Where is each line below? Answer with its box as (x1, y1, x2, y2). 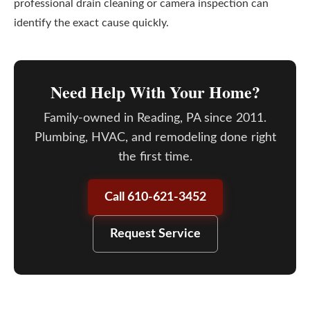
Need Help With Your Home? (50, 80, 260, 104)
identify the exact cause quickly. (14, 17, 169, 28)
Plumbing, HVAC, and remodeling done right (34, 131, 276, 144)
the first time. (118, 151, 192, 163)
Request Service (109, 228, 201, 240)
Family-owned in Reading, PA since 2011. (44, 112, 266, 125)
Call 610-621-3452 (104, 191, 206, 203)
